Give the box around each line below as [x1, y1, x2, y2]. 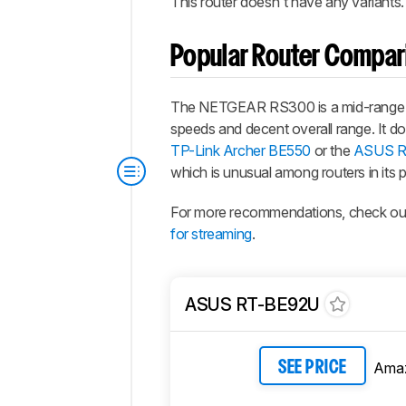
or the [311, 141, 353, 160]
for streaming [170, 225, 252, 244]
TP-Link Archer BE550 [170, 141, 311, 160]
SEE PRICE [278, 359, 347, 376]
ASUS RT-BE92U [185, 293, 320, 315]
